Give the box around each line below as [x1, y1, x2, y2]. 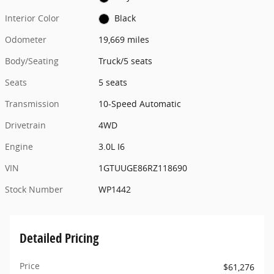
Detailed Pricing [20, 229, 99, 246]
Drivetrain [5, 119, 46, 131]
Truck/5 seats [98, 54, 153, 67]
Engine [5, 140, 33, 152]
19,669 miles [98, 33, 150, 45]
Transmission [5, 97, 59, 109]
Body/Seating [5, 54, 59, 67]
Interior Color [5, 12, 59, 24]
